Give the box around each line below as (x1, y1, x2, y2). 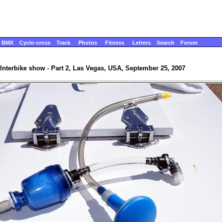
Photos (78, 40, 97, 46)
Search (157, 40, 174, 46)
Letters (132, 40, 151, 46)
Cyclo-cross (19, 40, 51, 46)
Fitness (105, 40, 124, 46)
